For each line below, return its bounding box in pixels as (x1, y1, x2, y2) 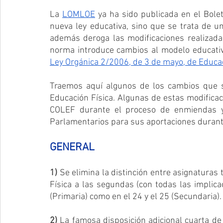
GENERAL (50, 140, 95, 154)
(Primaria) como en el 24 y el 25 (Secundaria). (50, 191, 222, 202)
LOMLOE (62, 9, 96, 20)
